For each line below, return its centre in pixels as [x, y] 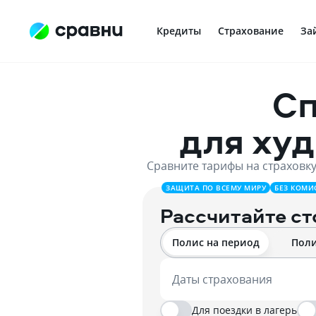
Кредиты [179, 31]
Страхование [251, 31]
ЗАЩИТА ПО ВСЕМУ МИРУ [216, 188]
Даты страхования [222, 279]
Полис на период [216, 242]
